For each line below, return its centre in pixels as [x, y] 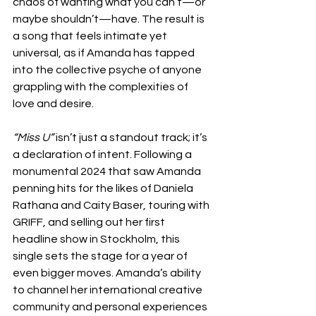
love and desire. [53, 104]
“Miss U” [33, 138]
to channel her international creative [109, 290]
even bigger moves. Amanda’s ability [108, 273]
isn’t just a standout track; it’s [132, 138]
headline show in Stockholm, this [97, 239]
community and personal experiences [110, 307]
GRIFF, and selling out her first [90, 222]
